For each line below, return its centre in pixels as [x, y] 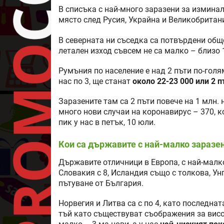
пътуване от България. [101, 183]
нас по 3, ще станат [95, 81]
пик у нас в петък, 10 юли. [107, 123]
